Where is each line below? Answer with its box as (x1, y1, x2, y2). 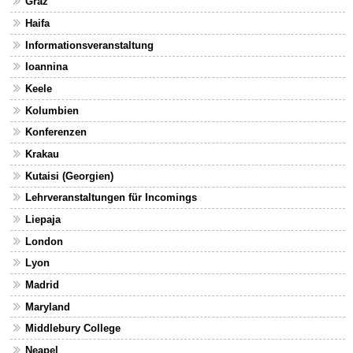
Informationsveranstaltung (24, 39, 154, 51)
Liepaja (24, 213, 61, 225)
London (24, 235, 63, 247)
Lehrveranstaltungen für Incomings (24, 191, 197, 204)
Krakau (24, 148, 59, 161)
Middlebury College (24, 322, 121, 335)
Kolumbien (24, 104, 79, 117)
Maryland (24, 300, 70, 313)
